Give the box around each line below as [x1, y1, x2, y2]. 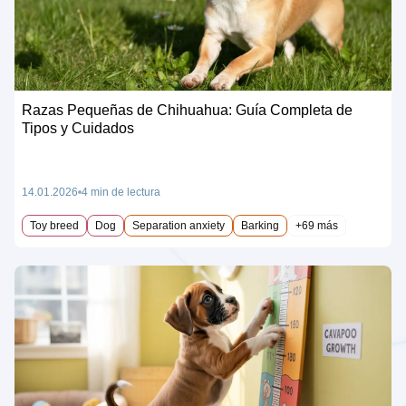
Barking [241, 219, 279, 233]
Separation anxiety [132, 219, 225, 233]
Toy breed [30, 219, 79, 233]
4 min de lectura [82, 186, 160, 199]
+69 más [295, 219, 338, 233]
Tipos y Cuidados [22, 121, 134, 137]
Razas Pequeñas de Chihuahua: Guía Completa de [22, 102, 353, 119]
